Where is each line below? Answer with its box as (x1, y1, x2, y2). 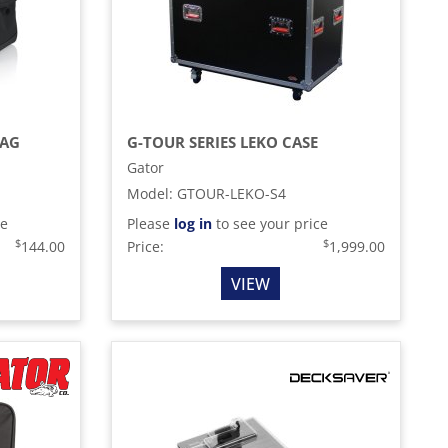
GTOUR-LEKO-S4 (176, 184, 286, 203)
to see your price (211, 214, 328, 233)
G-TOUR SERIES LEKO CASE (126, 132, 318, 152)
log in (173, 214, 212, 233)
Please (126, 214, 174, 233)
